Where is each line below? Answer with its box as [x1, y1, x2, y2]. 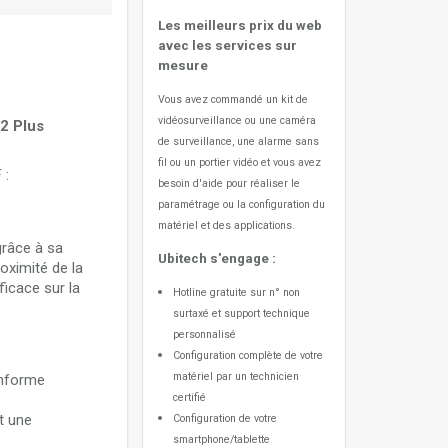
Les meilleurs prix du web [158, 18, 322, 33]
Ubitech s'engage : [158, 251, 276, 266]
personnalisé [173, 328, 236, 341]
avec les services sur [158, 38, 297, 53]
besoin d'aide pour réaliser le [158, 177, 300, 190]
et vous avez [261, 156, 321, 169]
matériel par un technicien [173, 370, 299, 383]
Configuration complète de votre [173, 349, 323, 362]
